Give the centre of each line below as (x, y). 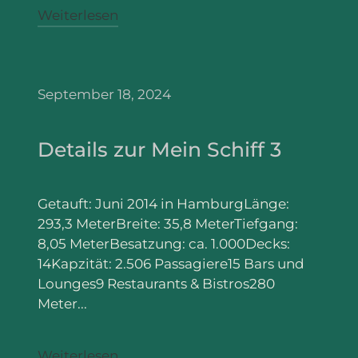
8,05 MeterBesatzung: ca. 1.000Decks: (164, 244)
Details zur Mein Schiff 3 (160, 150)
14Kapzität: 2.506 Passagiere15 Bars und (171, 264)
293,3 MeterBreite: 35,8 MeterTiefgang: (168, 224)
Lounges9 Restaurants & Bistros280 (157, 284)
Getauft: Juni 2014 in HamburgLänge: (164, 204)
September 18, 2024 (105, 94)
